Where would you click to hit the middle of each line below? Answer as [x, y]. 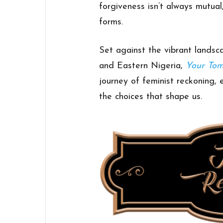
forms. [111, 22]
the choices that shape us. [151, 97]
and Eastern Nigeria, [143, 66]
